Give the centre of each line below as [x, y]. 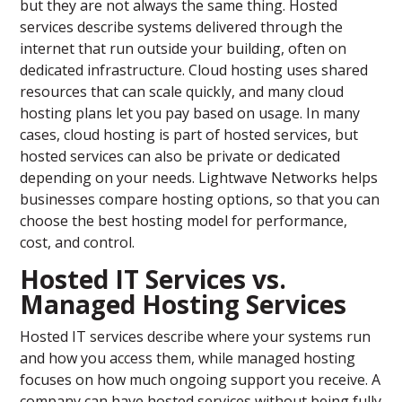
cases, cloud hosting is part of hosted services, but [189, 135]
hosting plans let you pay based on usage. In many [190, 114]
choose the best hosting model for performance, [184, 221]
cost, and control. [78, 243]
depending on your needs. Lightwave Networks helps [199, 178]
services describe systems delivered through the [182, 27]
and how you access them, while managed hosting [188, 358]
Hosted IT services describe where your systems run [196, 337]
